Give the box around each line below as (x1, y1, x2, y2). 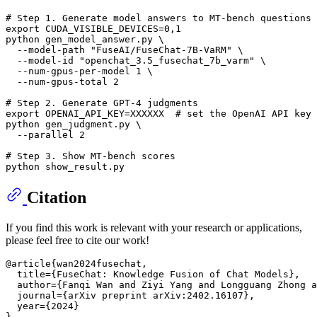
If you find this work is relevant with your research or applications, (6, 221, 302, 234)
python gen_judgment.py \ (6, 118, 142, 129)
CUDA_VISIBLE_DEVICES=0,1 (40, 23, 181, 34)
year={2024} (6, 300, 79, 311)
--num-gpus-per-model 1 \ (6, 65, 153, 76)
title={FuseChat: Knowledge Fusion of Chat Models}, (6, 268, 300, 279)
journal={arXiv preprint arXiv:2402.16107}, (6, 289, 255, 301)
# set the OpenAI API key (175, 108, 311, 119)
